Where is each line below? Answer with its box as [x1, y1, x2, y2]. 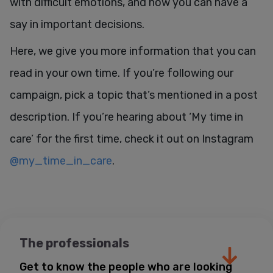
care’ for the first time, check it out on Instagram [10, 132, 253, 146]
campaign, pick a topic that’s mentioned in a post [10, 88, 258, 102]
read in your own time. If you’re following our [10, 66, 233, 80]
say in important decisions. [10, 17, 144, 31]
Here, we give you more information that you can [10, 44, 256, 58]
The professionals [19, 235, 129, 250]
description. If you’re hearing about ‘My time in [10, 110, 243, 124]
